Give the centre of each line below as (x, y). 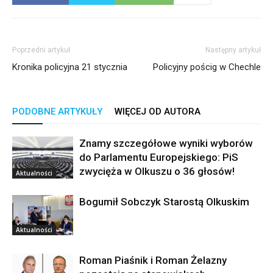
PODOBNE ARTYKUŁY (57, 112)
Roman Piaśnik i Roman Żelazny (153, 261)
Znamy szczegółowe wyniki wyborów (166, 144)
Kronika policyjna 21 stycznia (70, 67)
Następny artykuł (233, 50)
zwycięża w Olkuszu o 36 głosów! (157, 172)
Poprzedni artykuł (41, 50)
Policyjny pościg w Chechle (207, 67)
